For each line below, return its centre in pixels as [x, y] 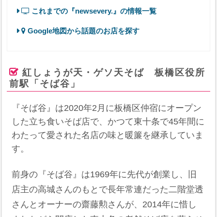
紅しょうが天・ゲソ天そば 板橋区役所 [114, 72]
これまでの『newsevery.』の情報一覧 [93, 11]
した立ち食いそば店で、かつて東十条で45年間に [108, 122]
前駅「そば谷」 [45, 84]
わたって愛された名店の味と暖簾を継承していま [108, 135]
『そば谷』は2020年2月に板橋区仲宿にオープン [107, 108]
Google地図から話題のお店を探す [82, 31]
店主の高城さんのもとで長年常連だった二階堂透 [108, 189]
